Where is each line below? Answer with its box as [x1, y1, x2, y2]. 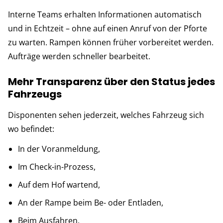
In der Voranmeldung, [18, 143, 100, 154]
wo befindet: [8, 123, 54, 134]
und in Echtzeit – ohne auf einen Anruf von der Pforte [8, 22, 207, 34]
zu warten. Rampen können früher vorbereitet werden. [8, 36, 214, 48]
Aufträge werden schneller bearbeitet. [8, 50, 150, 62]
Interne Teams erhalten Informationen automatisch [8, 8, 202, 20]
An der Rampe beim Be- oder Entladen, [18, 197, 163, 208]
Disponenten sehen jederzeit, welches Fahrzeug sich [8, 109, 204, 120]
